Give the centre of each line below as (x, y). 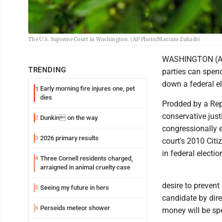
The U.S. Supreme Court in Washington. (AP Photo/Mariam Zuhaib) (114, 39)
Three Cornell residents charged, (86, 158)
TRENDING (47, 70)
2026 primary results (69, 138)
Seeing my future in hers (75, 187)
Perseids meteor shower (75, 208)
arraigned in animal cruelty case (85, 167)
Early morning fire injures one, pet (87, 88)
